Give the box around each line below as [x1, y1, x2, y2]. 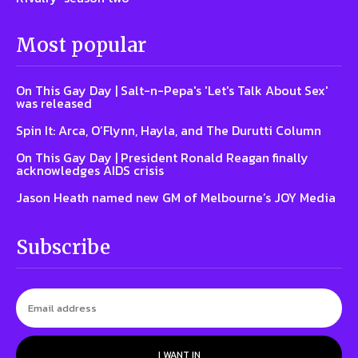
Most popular [16, 32, 146, 58]
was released [16, 93, 92, 113]
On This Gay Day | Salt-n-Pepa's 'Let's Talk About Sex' [16, 80, 328, 100]
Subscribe [16, 234, 110, 260]
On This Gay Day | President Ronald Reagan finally [16, 147, 308, 167]
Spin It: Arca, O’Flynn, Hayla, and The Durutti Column [16, 120, 321, 140]
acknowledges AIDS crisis [16, 160, 164, 180]
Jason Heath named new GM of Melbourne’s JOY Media [16, 187, 336, 207]
